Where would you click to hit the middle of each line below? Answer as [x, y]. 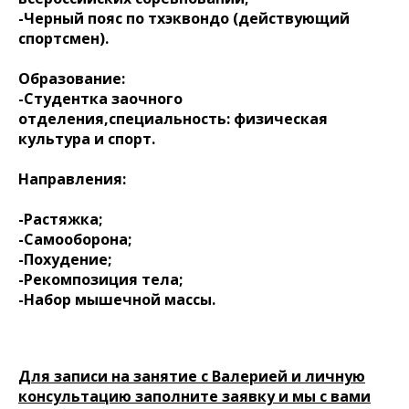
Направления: [72, 179]
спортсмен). [63, 38]
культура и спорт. [87, 139]
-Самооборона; [75, 239]
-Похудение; [65, 259]
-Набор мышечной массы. [117, 299]
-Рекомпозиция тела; [100, 279]
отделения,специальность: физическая [173, 119]
